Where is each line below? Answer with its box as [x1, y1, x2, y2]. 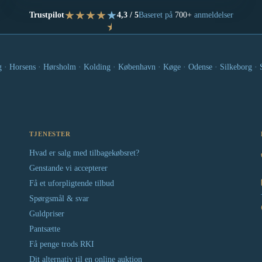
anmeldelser [191, 11, 233, 20]
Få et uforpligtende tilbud [29, 179, 114, 188]
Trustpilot [29, 11, 64, 20]
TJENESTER [29, 130, 71, 138]
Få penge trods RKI [29, 240, 94, 249]
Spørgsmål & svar [29, 194, 89, 204]
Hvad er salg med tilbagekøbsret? [29, 149, 139, 158]
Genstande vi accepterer [29, 164, 108, 173]
